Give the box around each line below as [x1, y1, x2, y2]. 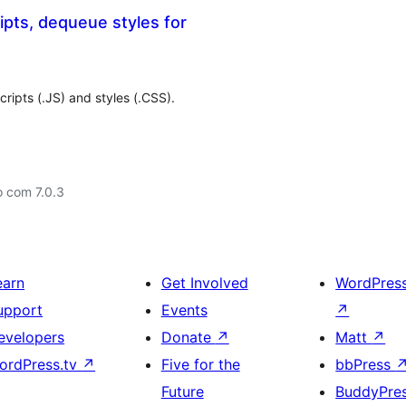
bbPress [335, 355, 396, 373]
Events [160, 301, 208, 319]
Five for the [160, 355, 240, 373]
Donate [160, 328, 216, 346]
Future [160, 382, 204, 401]
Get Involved [160, 274, 248, 292]
